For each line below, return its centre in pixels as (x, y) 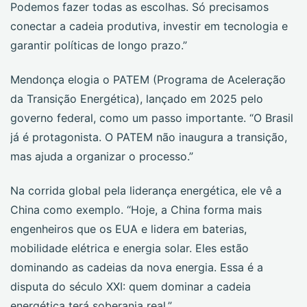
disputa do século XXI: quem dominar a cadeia (131, 286)
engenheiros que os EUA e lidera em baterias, (128, 229)
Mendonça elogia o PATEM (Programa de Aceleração (148, 79)
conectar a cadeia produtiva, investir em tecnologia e (149, 26)
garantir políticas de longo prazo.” (99, 45)
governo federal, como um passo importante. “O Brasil (152, 118)
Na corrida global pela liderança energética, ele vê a (146, 191)
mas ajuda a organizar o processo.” (102, 156)
